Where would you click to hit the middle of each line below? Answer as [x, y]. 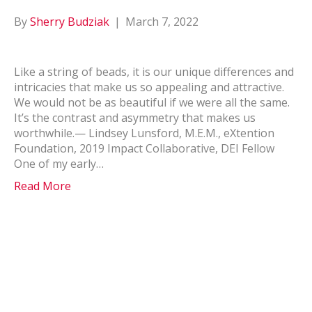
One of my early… [59, 164]
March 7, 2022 [162, 22]
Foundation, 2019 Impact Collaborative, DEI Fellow [147, 148]
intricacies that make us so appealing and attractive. [149, 87]
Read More [42, 186]
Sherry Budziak [70, 22]
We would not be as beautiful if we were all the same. [152, 102]
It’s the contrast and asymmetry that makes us [135, 118]
